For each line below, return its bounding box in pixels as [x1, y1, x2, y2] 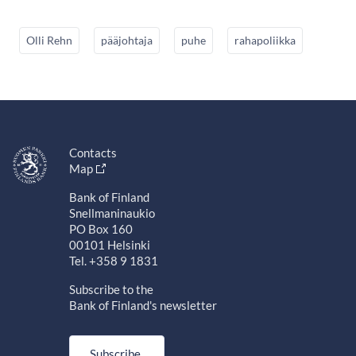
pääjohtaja [101, 33, 153, 47]
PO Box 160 [68, 221, 133, 236]
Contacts [68, 145, 117, 160]
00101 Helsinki [68, 237, 150, 252]
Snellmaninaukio [68, 205, 155, 220]
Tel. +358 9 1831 [68, 253, 158, 268]
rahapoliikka [234, 33, 296, 47]
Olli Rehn [26, 33, 72, 47]
